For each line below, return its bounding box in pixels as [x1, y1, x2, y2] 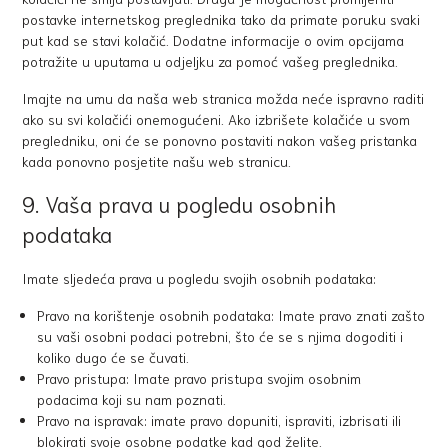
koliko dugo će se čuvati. [37, 348, 190, 366]
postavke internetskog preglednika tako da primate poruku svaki [22, 10, 421, 28]
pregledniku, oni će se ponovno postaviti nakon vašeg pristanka [22, 131, 418, 149]
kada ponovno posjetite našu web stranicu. [22, 152, 292, 170]
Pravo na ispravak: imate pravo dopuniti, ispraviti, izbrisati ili [37, 411, 402, 429]
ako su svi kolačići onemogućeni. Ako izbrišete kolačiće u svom [22, 110, 411, 128]
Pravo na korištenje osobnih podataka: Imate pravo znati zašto [37, 306, 426, 324]
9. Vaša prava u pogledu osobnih [22, 189, 337, 217]
